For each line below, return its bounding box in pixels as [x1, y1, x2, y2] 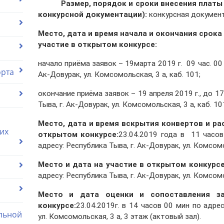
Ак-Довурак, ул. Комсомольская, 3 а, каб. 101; [37, 70, 200, 79]
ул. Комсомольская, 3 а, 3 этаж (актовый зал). [37, 212, 201, 221]
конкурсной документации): [37, 10, 147, 19]
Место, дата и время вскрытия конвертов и [37, 119, 213, 128]
